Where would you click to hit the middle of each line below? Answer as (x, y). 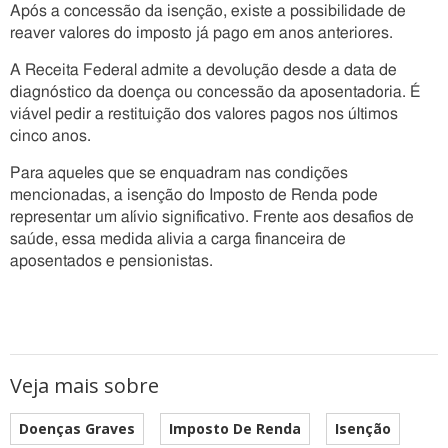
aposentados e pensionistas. (111, 261)
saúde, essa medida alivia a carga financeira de (178, 239)
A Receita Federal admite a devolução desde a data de (203, 70)
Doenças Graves (77, 428)
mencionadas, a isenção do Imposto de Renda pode (194, 195)
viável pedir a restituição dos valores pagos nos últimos (204, 114)
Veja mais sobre (84, 385)
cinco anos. (50, 136)
